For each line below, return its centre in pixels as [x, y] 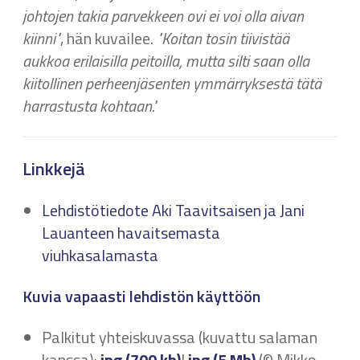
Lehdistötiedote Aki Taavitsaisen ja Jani [173, 210]
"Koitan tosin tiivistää [223, 38]
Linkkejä [54, 169]
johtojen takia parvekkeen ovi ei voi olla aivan [163, 16]
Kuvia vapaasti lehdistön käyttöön [141, 296]
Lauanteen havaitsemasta [131, 233]
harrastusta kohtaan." [90, 106]
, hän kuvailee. [108, 38]
